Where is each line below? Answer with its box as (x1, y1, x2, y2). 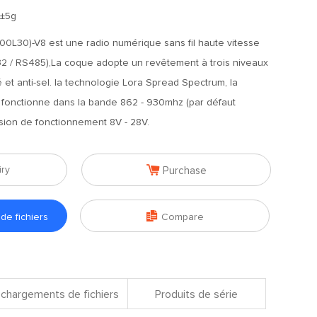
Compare (161, 212, 204, 222)
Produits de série (155, 289, 238, 300)
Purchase (162, 166, 207, 176)
